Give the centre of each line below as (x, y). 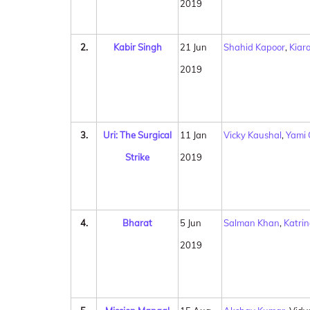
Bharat (137, 223)
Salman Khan (252, 223)
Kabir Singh (137, 47)
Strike (137, 157)
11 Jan (193, 135)
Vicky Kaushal (253, 135)
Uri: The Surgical (137, 135)
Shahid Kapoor (254, 47)
